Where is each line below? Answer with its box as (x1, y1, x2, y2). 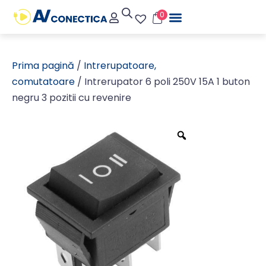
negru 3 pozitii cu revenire (12, 91, 131, 104)
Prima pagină (12, 59, 74, 72)
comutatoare (12, 75, 75, 88)
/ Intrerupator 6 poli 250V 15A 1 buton (75, 75, 250, 88)
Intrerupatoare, (84, 59, 156, 72)
